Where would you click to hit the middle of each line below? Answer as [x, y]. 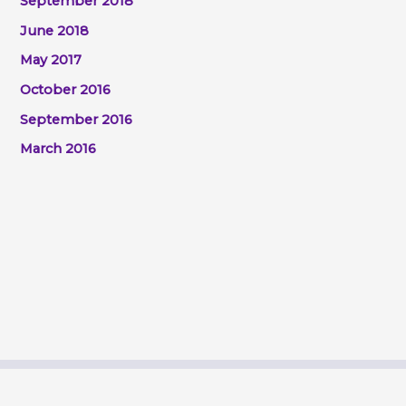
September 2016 [76, 119]
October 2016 [65, 90]
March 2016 [58, 149]
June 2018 [54, 30]
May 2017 [50, 60]
